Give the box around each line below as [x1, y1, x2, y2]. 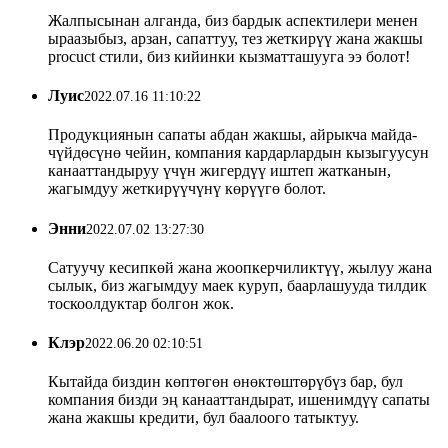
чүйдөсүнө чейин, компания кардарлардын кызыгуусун [48, 144, 429, 162]
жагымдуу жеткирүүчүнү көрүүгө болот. [48, 180, 326, 198]
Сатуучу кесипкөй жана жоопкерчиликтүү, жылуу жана [48, 258, 432, 276]
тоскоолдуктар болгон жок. [48, 294, 234, 312]
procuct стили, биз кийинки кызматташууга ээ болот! [48, 47, 410, 65]
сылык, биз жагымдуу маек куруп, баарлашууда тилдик [48, 276, 427, 294]
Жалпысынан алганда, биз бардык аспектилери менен [48, 11, 418, 29]
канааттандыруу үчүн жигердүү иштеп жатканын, [48, 162, 391, 180]
